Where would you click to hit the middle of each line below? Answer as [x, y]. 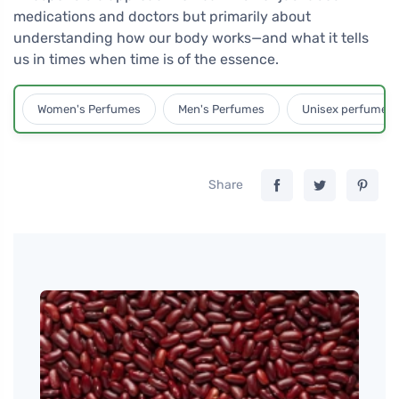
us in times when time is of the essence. [146, 59]
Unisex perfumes [348, 109]
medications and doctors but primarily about [162, 16]
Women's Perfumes [89, 109]
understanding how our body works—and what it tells [191, 38]
